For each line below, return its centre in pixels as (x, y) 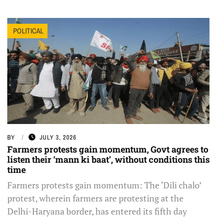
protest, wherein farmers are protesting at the (95, 198)
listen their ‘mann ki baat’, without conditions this (108, 160)
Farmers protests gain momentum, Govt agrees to (108, 149)
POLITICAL (28, 31)
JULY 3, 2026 (58, 138)
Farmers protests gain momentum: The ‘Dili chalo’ (104, 185)
